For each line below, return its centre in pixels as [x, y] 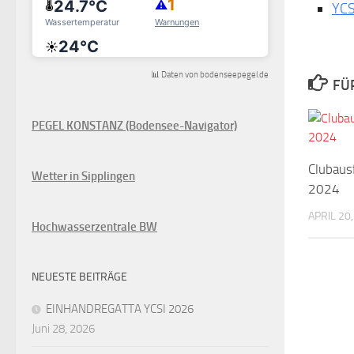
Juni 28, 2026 [63, 328]
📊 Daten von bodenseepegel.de [210, 74]
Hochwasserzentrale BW [94, 226]
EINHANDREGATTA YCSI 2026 [120, 309]
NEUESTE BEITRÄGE [79, 277]
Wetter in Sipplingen [83, 176]
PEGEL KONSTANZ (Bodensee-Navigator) [134, 125]
